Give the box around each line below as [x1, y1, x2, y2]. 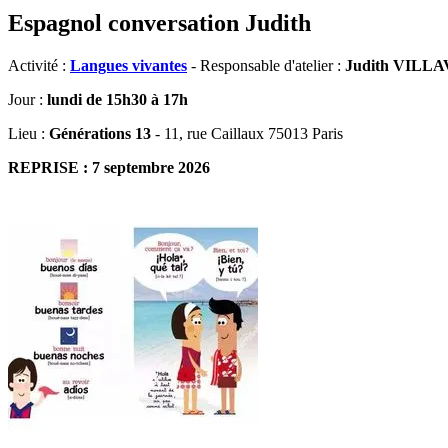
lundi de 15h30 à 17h [43, 90, 188, 108]
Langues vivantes [70, 56, 187, 74]
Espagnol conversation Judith [8, 9, 311, 36]
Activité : [8, 56, 70, 74]
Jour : [8, 90, 43, 108]
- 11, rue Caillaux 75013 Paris [151, 124, 343, 142]
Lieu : [8, 124, 49, 142]
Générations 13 [49, 124, 151, 142]
